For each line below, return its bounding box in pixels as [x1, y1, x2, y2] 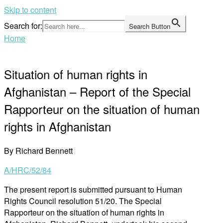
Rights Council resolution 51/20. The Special [4, 195, 162, 207]
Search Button [129, 21, 170, 31]
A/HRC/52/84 [4, 164, 51, 176]
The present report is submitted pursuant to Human [4, 183, 182, 195]
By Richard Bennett [4, 144, 73, 156]
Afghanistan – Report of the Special [4, 82, 191, 100]
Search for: [4, 20, 42, 31]
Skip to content [4, 4, 56, 15]
